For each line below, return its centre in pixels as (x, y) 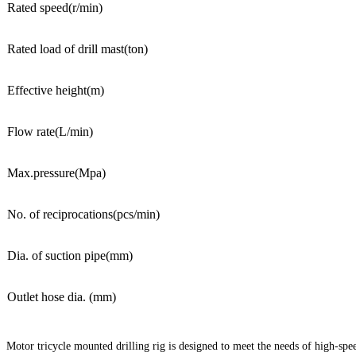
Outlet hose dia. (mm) (62, 297)
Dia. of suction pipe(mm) (70, 255)
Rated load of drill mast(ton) (77, 49)
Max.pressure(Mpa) (56, 173)
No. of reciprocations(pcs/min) (83, 214)
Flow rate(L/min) (50, 132)
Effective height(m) (56, 90)
